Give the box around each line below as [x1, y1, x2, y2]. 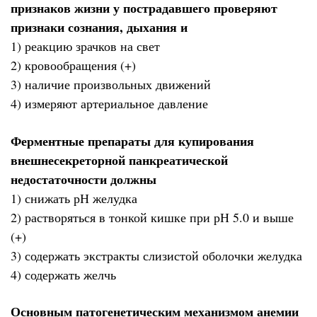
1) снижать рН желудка [11, 189, 137, 207]
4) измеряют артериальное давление [11, 95, 208, 113]
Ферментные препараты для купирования [11, 131, 254, 150]
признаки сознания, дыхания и [11, 18, 188, 37]
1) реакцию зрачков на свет [11, 38, 160, 55]
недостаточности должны [11, 169, 156, 188]
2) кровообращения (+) [11, 57, 136, 74]
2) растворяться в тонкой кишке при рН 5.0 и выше [11, 208, 294, 226]
